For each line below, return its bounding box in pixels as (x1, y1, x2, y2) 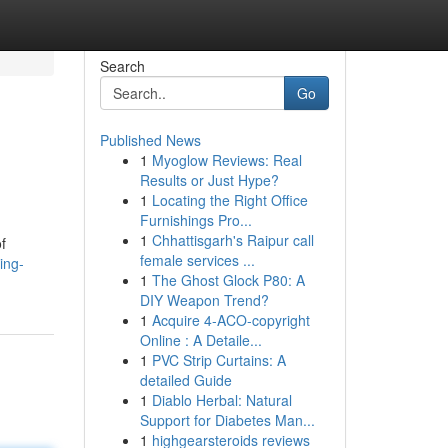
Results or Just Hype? (139, 170, 279, 190)
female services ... (139, 250, 255, 270)
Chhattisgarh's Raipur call (151, 230, 314, 250)
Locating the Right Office (151, 190, 308, 210)
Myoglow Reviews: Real (151, 150, 302, 170)
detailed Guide (139, 370, 232, 390)
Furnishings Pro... (139, 210, 252, 230)
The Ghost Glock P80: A (151, 270, 305, 290)
